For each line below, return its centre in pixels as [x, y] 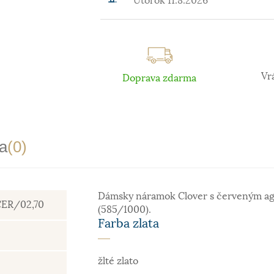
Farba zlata [129, 224]
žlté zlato [118, 261]
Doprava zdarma [160, 78]
